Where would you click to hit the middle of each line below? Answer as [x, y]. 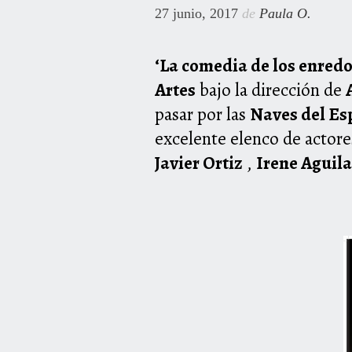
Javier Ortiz [199, 163]
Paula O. [285, 14]
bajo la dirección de [271, 90]
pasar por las [202, 115]
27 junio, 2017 [196, 14]
